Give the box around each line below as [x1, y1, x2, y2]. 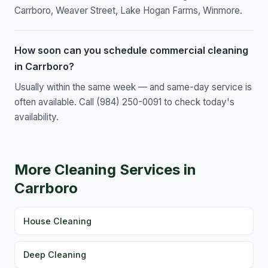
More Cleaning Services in [14, 161, 196, 179]
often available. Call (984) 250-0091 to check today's [14, 96, 234, 108]
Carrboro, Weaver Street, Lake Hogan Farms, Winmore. [14, 5, 242, 17]
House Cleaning [23, 215, 92, 226]
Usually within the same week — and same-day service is [14, 81, 252, 93]
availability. [14, 111, 59, 123]
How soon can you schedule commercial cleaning [14, 44, 248, 57]
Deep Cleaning [23, 249, 87, 260]
